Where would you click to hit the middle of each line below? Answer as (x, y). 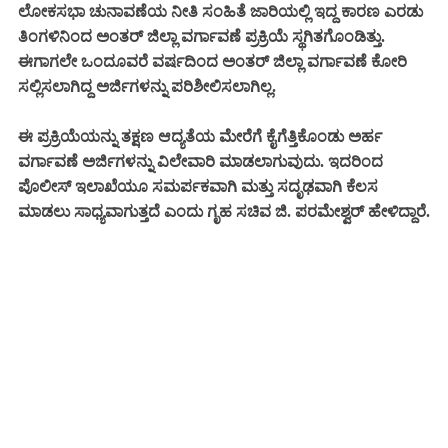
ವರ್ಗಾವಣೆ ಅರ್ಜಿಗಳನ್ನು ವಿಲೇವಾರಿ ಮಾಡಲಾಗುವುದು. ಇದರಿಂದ (200, 161)
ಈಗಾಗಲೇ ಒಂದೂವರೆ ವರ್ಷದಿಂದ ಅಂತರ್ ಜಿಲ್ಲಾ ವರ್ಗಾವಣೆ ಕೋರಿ (212, 61)
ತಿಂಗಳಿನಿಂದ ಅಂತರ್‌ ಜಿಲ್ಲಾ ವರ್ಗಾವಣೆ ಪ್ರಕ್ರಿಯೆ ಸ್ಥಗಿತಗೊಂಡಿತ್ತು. (201, 36)
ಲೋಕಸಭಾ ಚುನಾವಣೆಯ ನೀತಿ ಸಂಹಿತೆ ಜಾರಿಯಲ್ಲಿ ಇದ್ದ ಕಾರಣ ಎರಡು (220, 11)
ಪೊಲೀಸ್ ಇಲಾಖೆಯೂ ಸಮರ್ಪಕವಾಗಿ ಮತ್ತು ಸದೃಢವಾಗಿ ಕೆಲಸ (198, 186)
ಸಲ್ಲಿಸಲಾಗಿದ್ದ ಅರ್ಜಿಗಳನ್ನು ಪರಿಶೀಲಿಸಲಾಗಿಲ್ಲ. (147, 86)
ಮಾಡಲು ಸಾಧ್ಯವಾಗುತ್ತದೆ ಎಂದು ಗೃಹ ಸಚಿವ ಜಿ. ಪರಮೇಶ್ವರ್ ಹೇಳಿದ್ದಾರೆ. (224, 211)
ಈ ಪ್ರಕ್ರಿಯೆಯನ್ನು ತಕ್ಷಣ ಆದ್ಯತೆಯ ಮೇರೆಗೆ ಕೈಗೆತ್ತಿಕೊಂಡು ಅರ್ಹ (200, 136)
